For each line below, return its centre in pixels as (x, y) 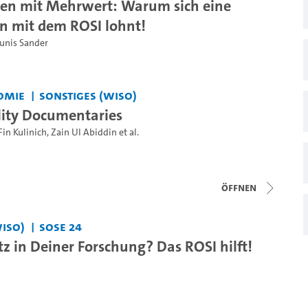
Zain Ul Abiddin (84, 132)
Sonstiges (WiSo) (88, 95)
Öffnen (239, 188)
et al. (128, 132)
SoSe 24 (61, 226)
